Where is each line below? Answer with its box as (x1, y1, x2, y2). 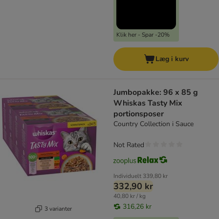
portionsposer (113, 109, 164, 120)
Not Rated (113, 140, 144, 150)
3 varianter (44, 204, 72, 213)
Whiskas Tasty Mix (113, 98, 182, 109)
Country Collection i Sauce (113, 119, 194, 129)
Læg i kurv (155, 54, 189, 64)
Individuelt (113, 172, 141, 180)
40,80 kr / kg (113, 192, 146, 200)
